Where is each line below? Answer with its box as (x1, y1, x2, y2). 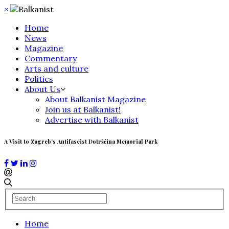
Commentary (25, 53, 77, 63)
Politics (25, 74, 53, 84)
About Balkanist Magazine (45, 94, 146, 104)
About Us (25, 84, 60, 94)
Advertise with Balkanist (45, 114, 139, 125)
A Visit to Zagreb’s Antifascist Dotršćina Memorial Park (4, 137, 157, 145)
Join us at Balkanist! (45, 104, 121, 114)
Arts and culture (25, 63, 88, 74)
